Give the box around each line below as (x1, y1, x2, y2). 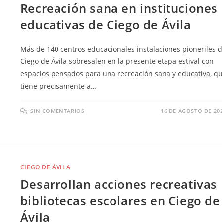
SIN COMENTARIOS (30, 107, 85, 114)
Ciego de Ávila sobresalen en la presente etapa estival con (20, 56, 214, 66)
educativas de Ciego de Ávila (20, 16, 191, 33)
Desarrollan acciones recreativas (20, 175, 218, 192)
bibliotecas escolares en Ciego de (20, 192, 220, 209)
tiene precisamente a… (20, 81, 96, 91)
